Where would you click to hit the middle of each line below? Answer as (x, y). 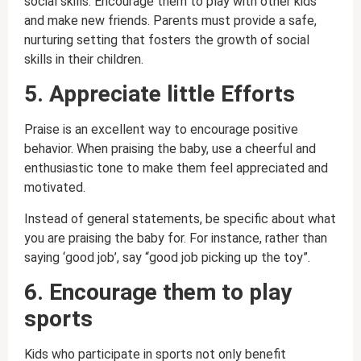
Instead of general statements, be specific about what (180, 218)
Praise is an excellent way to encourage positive (161, 130)
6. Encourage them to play (158, 292)
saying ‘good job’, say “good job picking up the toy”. (167, 257)
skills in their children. (84, 59)
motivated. (55, 188)
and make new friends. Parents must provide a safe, (170, 20)
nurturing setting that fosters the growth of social (167, 39)
